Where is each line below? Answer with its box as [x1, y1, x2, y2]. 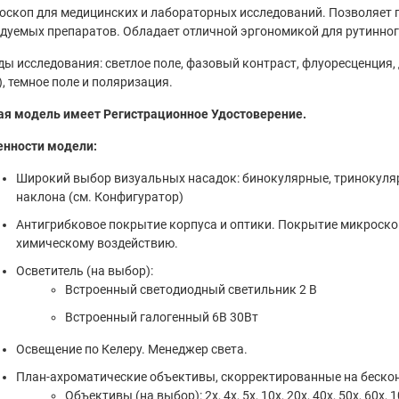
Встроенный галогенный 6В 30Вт [64, 309, 258, 324]
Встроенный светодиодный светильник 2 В [64, 281, 317, 297]
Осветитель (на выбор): [15, 263, 153, 278]
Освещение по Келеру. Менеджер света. [15, 341, 248, 356]
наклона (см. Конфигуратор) [15, 189, 183, 204]
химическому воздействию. [15, 235, 178, 250]
